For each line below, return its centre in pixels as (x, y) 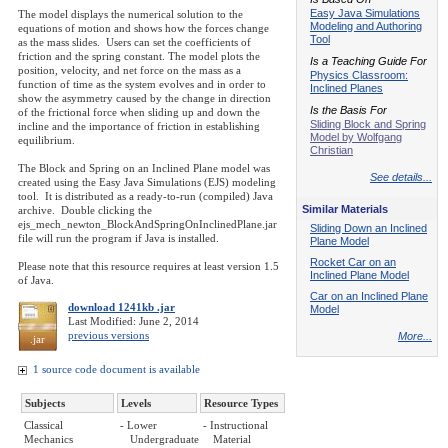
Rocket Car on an (353, 262)
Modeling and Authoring (366, 26)
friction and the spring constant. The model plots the (139, 56)
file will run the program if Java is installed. (118, 238)
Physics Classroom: (359, 75)
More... (415, 335)
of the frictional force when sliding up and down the (139, 112)
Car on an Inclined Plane (369, 296)
